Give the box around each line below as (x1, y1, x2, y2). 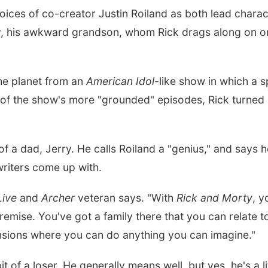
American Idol (86, 75, 154, 87)
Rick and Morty (176, 191, 252, 204)
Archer (41, 191, 75, 204)
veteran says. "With (75, 191, 176, 204)
